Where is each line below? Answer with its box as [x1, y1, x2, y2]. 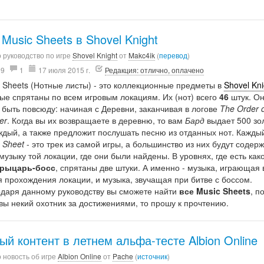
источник [137, 251, 168, 262]
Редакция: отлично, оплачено [105, 65, 204, 75]
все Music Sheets [179, 185, 251, 197]
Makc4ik [128, 50, 156, 61]
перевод [159, 50, 188, 61]
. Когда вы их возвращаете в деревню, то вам [7, 114, 186, 127]
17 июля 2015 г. [37, 65, 93, 75]
